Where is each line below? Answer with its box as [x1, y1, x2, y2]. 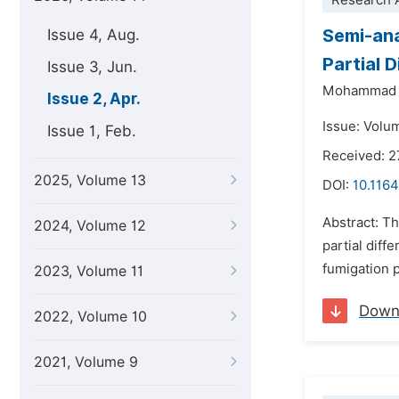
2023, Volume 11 [34, 263, 143, 280]
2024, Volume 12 [34, 217, 146, 234]
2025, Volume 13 [34, 172, 146, 189]
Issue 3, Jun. [47, 58, 137, 76]
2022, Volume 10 [34, 308, 147, 325]
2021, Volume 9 [34, 354, 138, 370]
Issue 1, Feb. [47, 122, 136, 140]
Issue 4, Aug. [47, 26, 140, 44]
